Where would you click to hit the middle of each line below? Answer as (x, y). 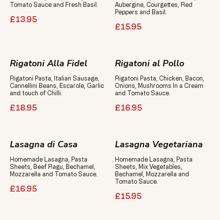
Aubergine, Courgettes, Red (154, 4)
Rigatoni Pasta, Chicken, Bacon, (160, 78)
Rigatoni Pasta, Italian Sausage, (55, 78)
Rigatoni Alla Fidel (49, 63)
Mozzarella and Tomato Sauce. (54, 174)
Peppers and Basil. (141, 12)
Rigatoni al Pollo (150, 63)
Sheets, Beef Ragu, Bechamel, (53, 166)
